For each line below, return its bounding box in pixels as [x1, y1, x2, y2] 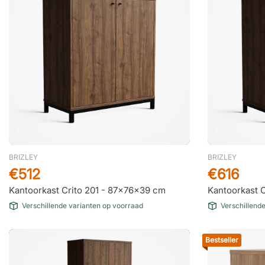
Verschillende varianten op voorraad [22, 201, 143, 210]
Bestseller [205, 235, 238, 244]
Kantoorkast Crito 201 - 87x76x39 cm [9, 185, 166, 196]
